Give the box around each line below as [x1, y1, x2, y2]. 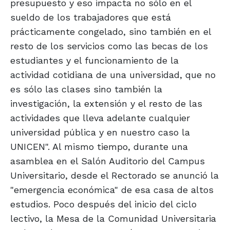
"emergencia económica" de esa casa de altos [10, 184, 214, 196]
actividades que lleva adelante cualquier [10, 112, 190, 124]
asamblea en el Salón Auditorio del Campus [10, 156, 205, 167]
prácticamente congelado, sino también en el [10, 26, 211, 37]
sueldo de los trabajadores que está [10, 12, 171, 23]
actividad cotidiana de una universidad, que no [10, 69, 216, 81]
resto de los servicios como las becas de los [10, 41, 208, 52]
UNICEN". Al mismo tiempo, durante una [10, 141, 188, 152]
